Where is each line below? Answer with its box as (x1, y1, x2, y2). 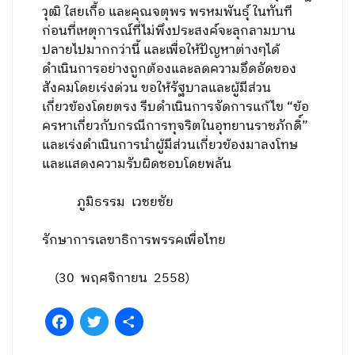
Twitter (109, 311, 150, 332)
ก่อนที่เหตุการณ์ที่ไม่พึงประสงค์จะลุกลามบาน (42, 21, 296, 42)
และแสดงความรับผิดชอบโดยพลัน (42, 154, 232, 175)
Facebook (74, 311, 129, 332)
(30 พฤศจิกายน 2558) (42, 268, 190, 289)
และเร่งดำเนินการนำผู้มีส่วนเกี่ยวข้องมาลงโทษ (42, 135, 299, 156)
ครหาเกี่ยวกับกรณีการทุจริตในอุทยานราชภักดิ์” (42, 116, 309, 137)
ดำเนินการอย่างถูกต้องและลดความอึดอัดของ (42, 59, 297, 80)
